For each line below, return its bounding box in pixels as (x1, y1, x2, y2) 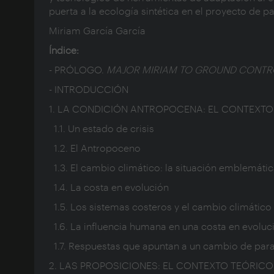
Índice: (49, 44, 79, 56)
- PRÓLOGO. (49, 64, 106, 76)
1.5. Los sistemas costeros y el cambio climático (49, 201, 272, 213)
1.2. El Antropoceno (49, 142, 141, 154)
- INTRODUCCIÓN (49, 83, 128, 95)
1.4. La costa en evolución (49, 181, 169, 193)
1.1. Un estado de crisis (49, 122, 154, 135)
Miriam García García (49, 24, 146, 37)
